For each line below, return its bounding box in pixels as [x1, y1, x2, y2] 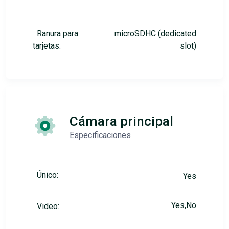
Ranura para [37, 29, 78, 39]
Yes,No [171, 200, 196, 211]
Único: [37, 170, 58, 180]
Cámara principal [70, 113, 173, 129]
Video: [37, 201, 59, 212]
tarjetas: [33, 41, 61, 51]
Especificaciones [70, 130, 131, 141]
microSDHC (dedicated [114, 29, 196, 39]
